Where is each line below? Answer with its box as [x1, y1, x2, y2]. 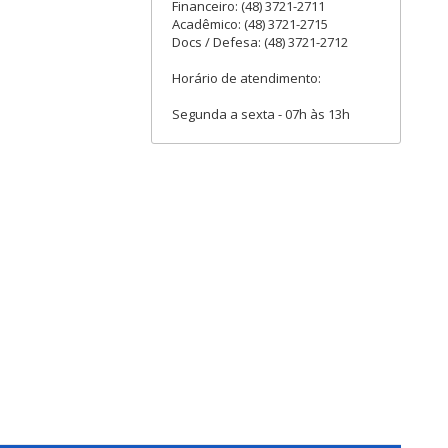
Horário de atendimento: [172, 69, 321, 88]
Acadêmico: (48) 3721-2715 [172, 15, 328, 34]
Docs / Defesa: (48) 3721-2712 [172, 33, 348, 52]
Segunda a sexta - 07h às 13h [172, 105, 350, 124]
